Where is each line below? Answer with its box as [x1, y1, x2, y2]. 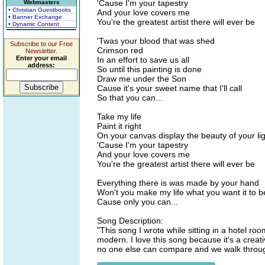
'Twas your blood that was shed [97, 36, 215, 46]
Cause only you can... [97, 197, 178, 206]
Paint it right [97, 121, 141, 131]
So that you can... [97, 93, 163, 102]
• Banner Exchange [8, 14, 62, 20]
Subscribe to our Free [10, 40, 73, 47]
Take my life [97, 112, 141, 121]
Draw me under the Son [97, 74, 186, 83]
